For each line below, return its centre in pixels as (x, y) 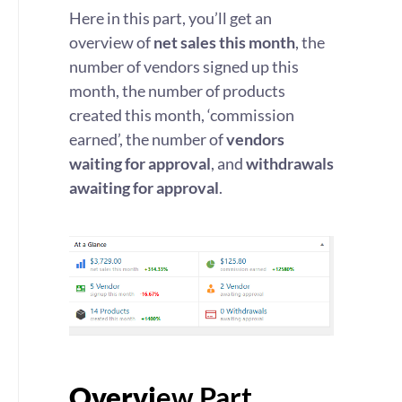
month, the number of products (177, 91)
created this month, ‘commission (182, 115)
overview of (111, 42)
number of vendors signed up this (184, 66)
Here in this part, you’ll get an (170, 18)
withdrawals (290, 163)
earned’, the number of (148, 139)
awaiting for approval (144, 188)
